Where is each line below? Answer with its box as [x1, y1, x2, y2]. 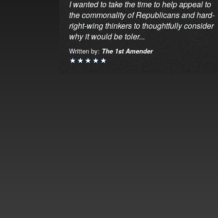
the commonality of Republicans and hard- [69, 9, 215, 21]
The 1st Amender [102, 46, 153, 56]
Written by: [69, 46, 102, 56]
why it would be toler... [69, 31, 145, 42]
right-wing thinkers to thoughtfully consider [69, 20, 214, 32]
